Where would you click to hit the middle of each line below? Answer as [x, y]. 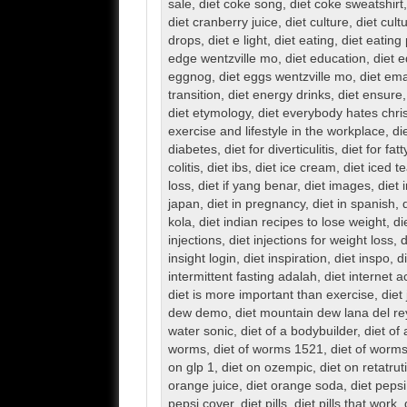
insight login [202, 259]
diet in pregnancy [256, 204]
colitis [184, 168]
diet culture [317, 23]
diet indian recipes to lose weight [292, 223]
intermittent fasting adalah [242, 277]
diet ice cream [295, 168]
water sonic [200, 332]
